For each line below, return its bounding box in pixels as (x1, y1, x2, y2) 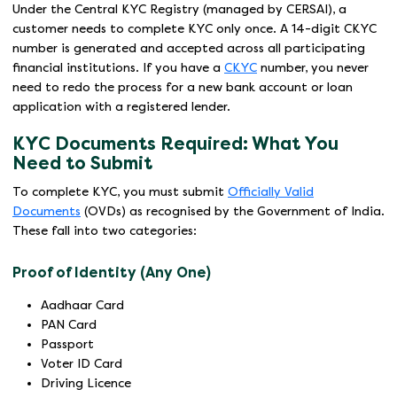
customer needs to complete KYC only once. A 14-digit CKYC (12, 22, 377, 36)
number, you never (257, 61, 369, 75)
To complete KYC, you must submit (12, 185, 228, 199)
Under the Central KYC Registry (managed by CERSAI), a (12, 3, 346, 17)
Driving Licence (41, 377, 131, 391)
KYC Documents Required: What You (12, 134, 339, 155)
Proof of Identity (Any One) (12, 264, 211, 282)
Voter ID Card (41, 357, 122, 371)
